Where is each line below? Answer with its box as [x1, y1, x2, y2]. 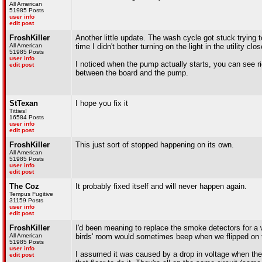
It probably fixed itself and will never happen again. [75, 182, 247, 191]
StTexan [9, 99, 38, 108]
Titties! [9, 108, 27, 114]
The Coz [9, 182, 39, 191]
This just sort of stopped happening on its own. [75, 140, 234, 149]
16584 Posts [9, 114, 44, 120]
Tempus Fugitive [9, 191, 53, 197]
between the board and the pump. [75, 68, 188, 77]
